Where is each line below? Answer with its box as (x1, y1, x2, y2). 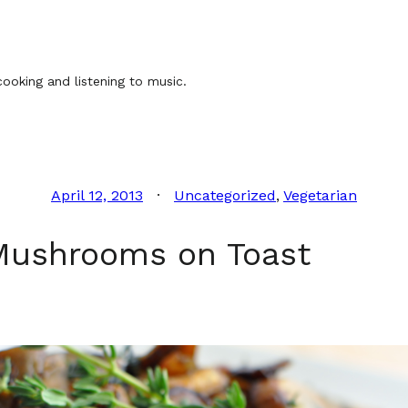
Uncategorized (174, 187, 276, 204)
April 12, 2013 (51, 187, 143, 204)
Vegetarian (283, 187, 357, 204)
